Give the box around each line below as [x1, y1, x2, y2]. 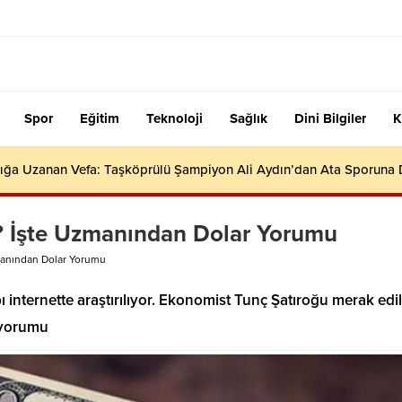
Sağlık [230, 110, 267, 127]
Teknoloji [146, 110, 203, 127]
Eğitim [80, 110, 119, 127]
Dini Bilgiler [294, 110, 366, 127]
